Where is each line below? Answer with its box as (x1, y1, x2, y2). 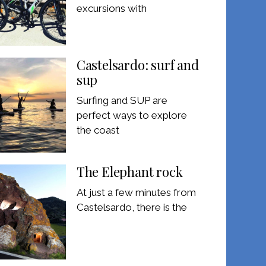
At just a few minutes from (76, 186, 196, 198)
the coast (76, 123, 119, 136)
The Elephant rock (76, 162, 183, 180)
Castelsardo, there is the (76, 201, 187, 213)
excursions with (76, 2, 147, 14)
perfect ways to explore (76, 109, 187, 121)
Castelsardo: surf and (76, 55, 199, 74)
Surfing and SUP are (76, 94, 167, 106)
